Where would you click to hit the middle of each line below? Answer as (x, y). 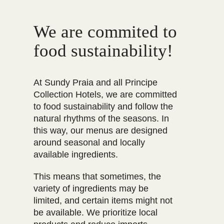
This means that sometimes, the (97, 176)
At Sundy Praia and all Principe (96, 82)
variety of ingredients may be (91, 188)
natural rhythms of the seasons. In (101, 118)
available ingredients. (76, 154)
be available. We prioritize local (96, 212)
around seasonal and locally (89, 142)
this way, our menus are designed (101, 130)
